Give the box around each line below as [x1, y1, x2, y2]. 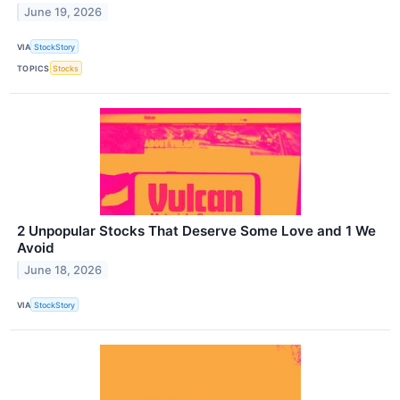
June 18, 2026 [24, 263, 103, 278]
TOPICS [17, 62, 50, 73]
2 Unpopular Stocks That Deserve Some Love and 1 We [17, 222, 376, 240]
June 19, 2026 [24, 4, 103, 19]
